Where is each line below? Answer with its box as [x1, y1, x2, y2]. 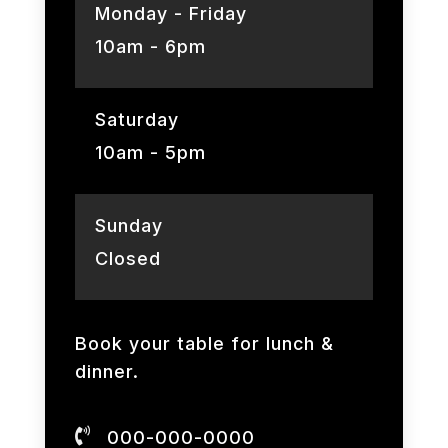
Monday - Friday [94, 2, 247, 24]
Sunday [94, 214, 163, 236]
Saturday [94, 108, 179, 130]
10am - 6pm [94, 35, 206, 57]
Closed [94, 247, 161, 269]
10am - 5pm [94, 141, 206, 163]
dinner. [74, 360, 139, 382]
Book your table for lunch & [74, 332, 334, 354]
